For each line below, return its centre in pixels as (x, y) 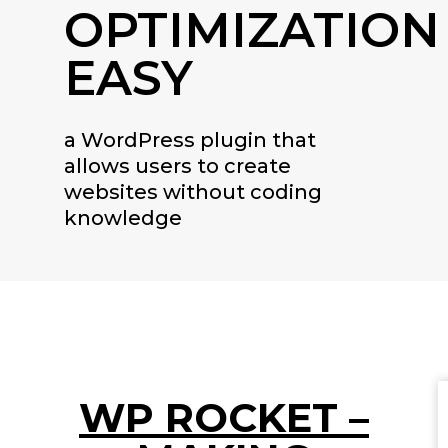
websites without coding (193, 192)
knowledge (123, 218)
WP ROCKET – (224, 417)
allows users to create (177, 166)
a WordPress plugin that (190, 140)
